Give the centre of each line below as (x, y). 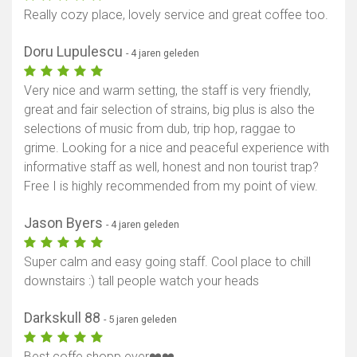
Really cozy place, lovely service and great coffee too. (176, 15)
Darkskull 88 (64, 318)
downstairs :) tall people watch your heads (141, 281)
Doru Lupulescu (75, 52)
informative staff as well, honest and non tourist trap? (171, 167)
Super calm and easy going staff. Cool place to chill (167, 262)
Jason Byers (65, 223)
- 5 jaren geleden (140, 320)
